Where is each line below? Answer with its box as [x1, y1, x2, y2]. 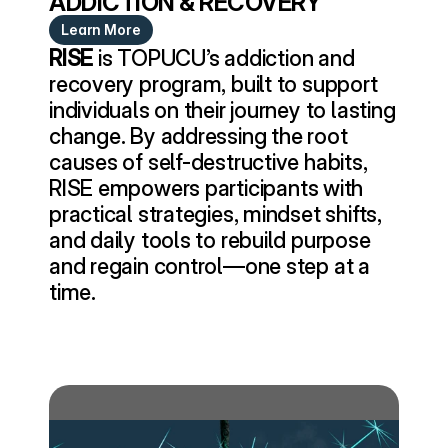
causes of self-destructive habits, [49, 149, 368, 175]
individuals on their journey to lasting [49, 97, 396, 123]
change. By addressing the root [49, 123, 348, 149]
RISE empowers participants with [49, 175, 364, 201]
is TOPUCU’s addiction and [93, 45, 355, 71]
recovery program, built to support [49, 71, 378, 97]
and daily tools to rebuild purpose [49, 227, 371, 253]
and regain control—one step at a [49, 253, 370, 279]
